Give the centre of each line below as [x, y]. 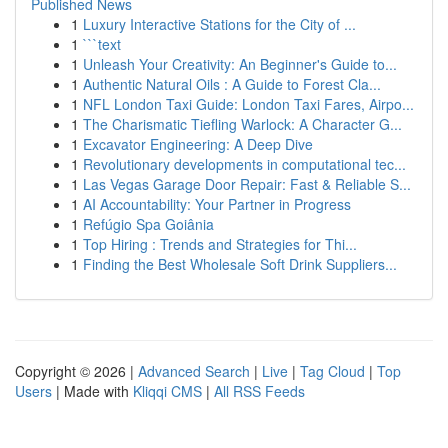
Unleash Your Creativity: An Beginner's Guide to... [240, 64]
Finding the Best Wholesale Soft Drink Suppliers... [240, 264]
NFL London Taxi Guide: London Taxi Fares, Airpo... [248, 104]
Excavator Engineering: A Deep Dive [198, 144]
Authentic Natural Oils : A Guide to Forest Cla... [232, 84]
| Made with [92, 391]
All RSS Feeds [259, 391]
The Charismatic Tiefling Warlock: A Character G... [242, 124]
